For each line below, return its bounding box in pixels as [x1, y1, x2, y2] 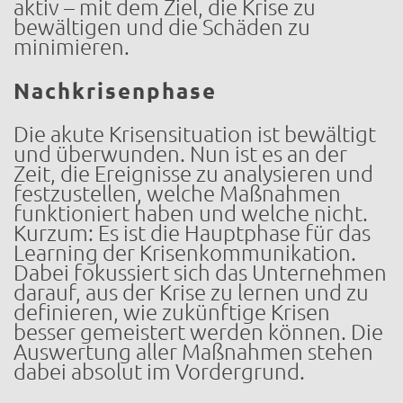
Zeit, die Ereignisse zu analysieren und [13, 161, 373, 186]
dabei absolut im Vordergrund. [13, 359, 305, 384]
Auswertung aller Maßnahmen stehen [13, 339, 373, 364]
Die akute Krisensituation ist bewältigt [13, 121, 376, 147]
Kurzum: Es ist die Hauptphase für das [13, 220, 371, 246]
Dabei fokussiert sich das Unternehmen [13, 260, 387, 285]
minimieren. [13, 34, 130, 59]
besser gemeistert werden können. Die [13, 319, 383, 345]
